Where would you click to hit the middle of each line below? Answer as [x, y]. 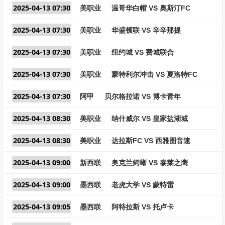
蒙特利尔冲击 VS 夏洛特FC [154, 74]
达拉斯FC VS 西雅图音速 [151, 141]
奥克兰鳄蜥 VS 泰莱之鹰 [150, 163]
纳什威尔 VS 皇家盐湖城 [150, 119]
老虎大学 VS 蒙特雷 [143, 185]
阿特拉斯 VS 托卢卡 [143, 207]
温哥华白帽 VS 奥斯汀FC [151, 8]
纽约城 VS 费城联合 [143, 52]
